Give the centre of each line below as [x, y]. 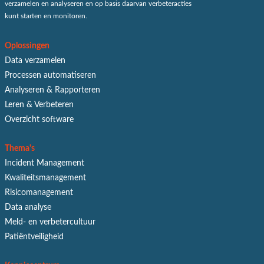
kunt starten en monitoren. [46, 16]
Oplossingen [27, 46]
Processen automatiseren [50, 75]
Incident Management [44, 163]
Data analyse [28, 207]
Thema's [20, 148]
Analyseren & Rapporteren [52, 90]
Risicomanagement [39, 192]
